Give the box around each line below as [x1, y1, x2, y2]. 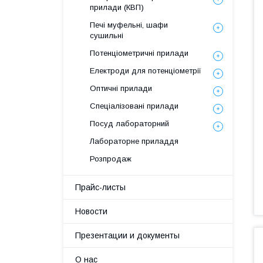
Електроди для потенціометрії [90, 66, 201, 75]
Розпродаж [90, 154, 131, 163]
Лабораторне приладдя [90, 137, 178, 146]
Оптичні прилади [90, 84, 152, 93]
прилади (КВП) [90, 3, 144, 12]
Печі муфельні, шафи [90, 21, 168, 29]
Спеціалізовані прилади [90, 102, 178, 110]
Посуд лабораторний [90, 119, 169, 128]
